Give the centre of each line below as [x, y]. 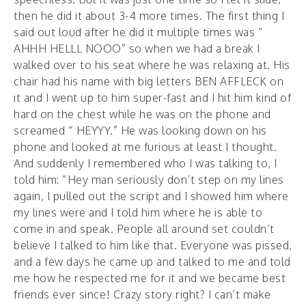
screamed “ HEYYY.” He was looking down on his [140, 131]
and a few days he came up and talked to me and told [152, 262]
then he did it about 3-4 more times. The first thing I [149, 16]
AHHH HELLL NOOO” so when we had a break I [137, 49]
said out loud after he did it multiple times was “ [138, 32]
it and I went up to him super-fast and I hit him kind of [152, 98]
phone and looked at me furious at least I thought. [145, 147]
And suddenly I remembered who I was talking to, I [145, 164]
